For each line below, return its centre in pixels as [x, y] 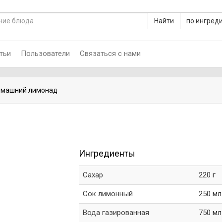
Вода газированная [116, 213]
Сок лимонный [108, 194]
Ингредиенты [107, 153]
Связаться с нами [110, 54]
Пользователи [45, 54]
